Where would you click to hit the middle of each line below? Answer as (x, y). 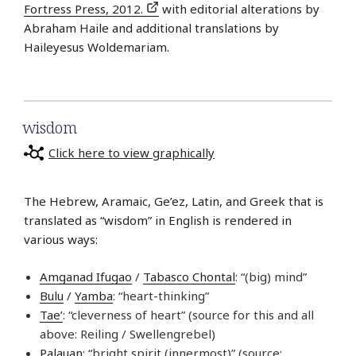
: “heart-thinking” (161, 295)
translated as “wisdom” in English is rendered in (158, 221)
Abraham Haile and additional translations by (151, 28)
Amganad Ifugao (86, 276)
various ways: (61, 240)
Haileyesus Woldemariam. (97, 47)
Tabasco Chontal (189, 276)
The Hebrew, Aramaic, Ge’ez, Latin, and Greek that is (174, 201)
